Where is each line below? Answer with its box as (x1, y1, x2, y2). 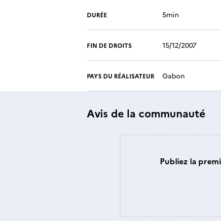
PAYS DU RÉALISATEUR (87, 71, 154, 80)
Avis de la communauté (87, 106, 205, 120)
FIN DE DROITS (87, 40, 132, 49)
